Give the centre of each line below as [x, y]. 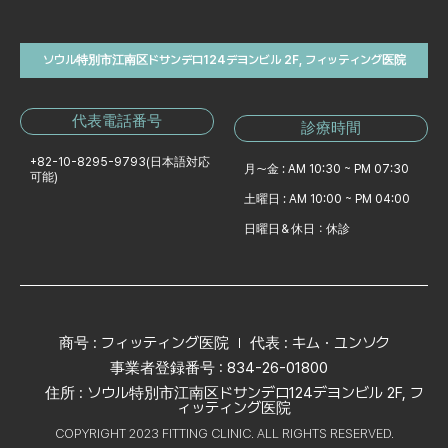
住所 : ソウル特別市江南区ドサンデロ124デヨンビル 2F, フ [234, 392]
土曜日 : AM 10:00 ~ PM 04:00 [327, 199]
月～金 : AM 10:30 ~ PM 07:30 [326, 169]
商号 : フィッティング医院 [143, 342]
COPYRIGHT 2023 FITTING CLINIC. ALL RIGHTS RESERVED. [224, 433]
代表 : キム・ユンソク [319, 342]
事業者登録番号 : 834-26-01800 [219, 367]
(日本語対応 [178, 161]
